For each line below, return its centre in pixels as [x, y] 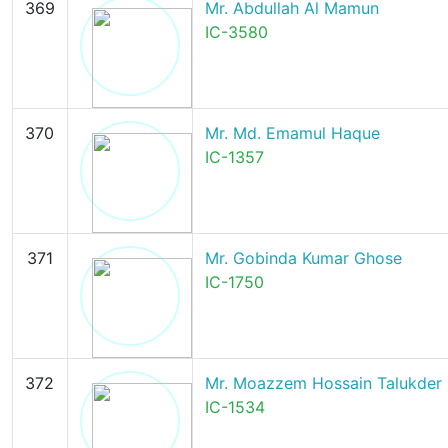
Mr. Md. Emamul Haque [292, 133]
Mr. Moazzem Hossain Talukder [323, 383]
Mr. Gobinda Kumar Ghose [303, 258]
